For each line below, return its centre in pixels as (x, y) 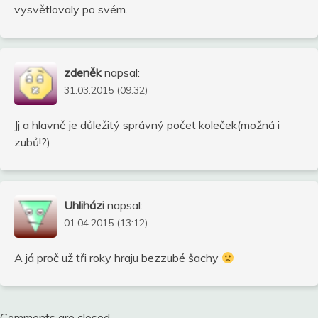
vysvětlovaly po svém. (71, 9)
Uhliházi (84, 205)
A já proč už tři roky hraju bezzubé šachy (118, 257)
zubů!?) (32, 142)
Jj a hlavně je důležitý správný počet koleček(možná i (147, 125)
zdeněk (83, 72)
